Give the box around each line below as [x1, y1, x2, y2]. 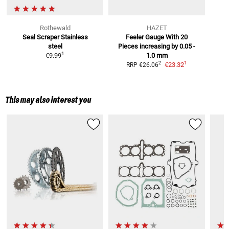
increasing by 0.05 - [140, 42, 196, 50]
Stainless [60, 33, 88, 41]
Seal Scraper [22, 33, 59, 41]
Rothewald [39, 24, 71, 32]
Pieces [118, 42, 139, 50]
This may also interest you [5, 95, 91, 105]
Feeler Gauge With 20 [126, 33, 188, 41]
